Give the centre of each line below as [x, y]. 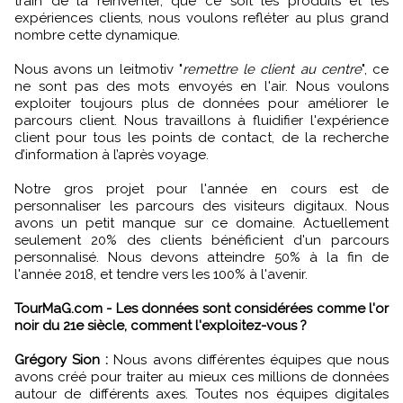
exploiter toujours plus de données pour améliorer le [201, 103]
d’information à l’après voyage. [112, 154]
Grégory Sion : [62, 359]
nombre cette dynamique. [97, 35]
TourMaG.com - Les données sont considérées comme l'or [201, 308]
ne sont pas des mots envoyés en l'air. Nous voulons [201, 86]
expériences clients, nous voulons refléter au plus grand [201, 18]
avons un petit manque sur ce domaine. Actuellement [201, 223]
